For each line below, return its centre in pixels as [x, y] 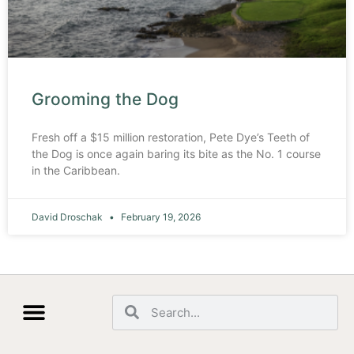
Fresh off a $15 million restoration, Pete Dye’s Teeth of [171, 137]
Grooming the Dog [105, 99]
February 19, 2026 [160, 217]
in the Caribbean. [76, 170]
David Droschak [68, 217]
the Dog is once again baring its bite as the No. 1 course [176, 153]
